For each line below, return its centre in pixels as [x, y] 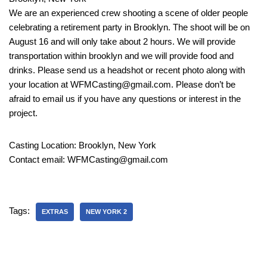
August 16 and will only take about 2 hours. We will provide [122, 41]
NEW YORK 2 [106, 211]
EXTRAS [55, 211]
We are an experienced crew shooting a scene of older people [128, 13]
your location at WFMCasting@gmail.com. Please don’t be [122, 84]
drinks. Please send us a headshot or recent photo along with [127, 70]
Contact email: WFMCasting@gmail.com [89, 159]
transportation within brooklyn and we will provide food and [121, 55]
